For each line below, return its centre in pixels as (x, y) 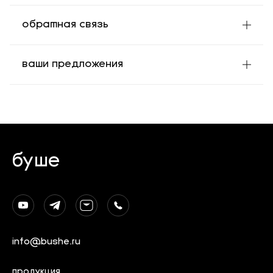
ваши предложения (73, 64)
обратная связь (65, 25)
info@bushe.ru (46, 242)
